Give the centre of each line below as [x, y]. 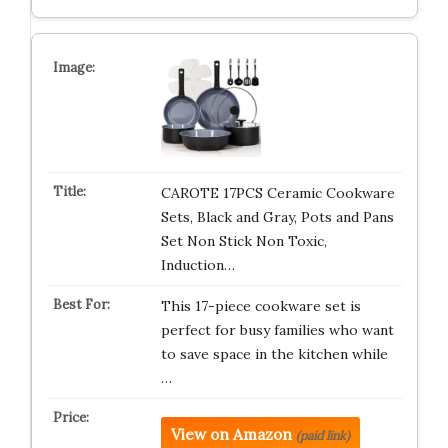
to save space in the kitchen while [274, 354]
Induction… [197, 265]
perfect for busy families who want [277, 330]
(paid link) [322, 435]
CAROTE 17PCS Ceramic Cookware [277, 193]
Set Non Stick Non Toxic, [243, 241]
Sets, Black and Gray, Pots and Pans [277, 217]
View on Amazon [231, 434]
